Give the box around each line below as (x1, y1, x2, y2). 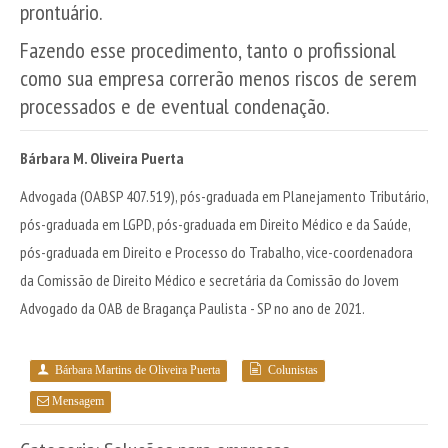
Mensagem (52, 394, 104, 408)
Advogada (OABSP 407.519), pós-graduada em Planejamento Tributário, (20, 186, 428, 206)
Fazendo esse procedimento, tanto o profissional (20, 36, 396, 64)
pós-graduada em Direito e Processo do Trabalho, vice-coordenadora (20, 242, 413, 262)
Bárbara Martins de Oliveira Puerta (55, 363, 220, 377)
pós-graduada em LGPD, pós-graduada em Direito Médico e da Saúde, (20, 214, 410, 234)
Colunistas (268, 363, 318, 377)
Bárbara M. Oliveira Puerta (20, 148, 184, 168)
